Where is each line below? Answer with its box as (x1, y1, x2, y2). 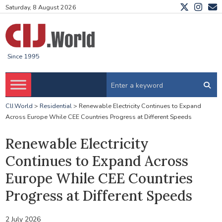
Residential (39, 102, 72, 111)
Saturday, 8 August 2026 (5, 3, 76, 12)
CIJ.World (5, 102, 33, 111)
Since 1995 (7, 52, 40, 61)
